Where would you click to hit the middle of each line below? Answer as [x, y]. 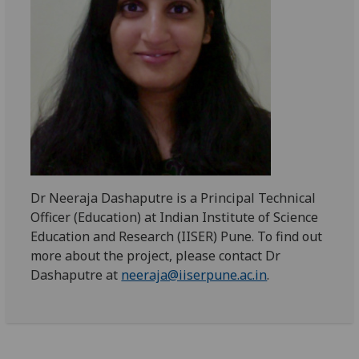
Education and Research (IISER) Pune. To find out [177, 236]
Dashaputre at [76, 275]
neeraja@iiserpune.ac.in [194, 275]
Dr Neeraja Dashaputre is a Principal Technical [173, 198]
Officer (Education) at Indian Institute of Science [175, 217]
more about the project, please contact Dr [156, 256]
